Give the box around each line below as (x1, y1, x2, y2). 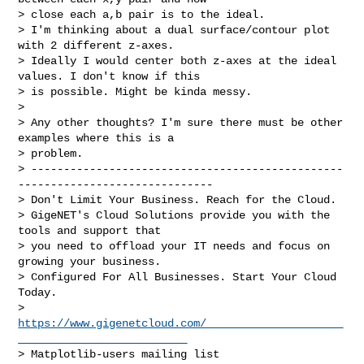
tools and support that (18, 223, 162, 237)
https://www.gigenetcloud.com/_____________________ (18, 316, 344, 330)
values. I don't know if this (18, 69, 207, 83)
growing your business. (18, 254, 162, 268)
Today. (18, 285, 58, 299)
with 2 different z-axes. (18, 38, 181, 52)
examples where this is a (18, 131, 181, 145)
